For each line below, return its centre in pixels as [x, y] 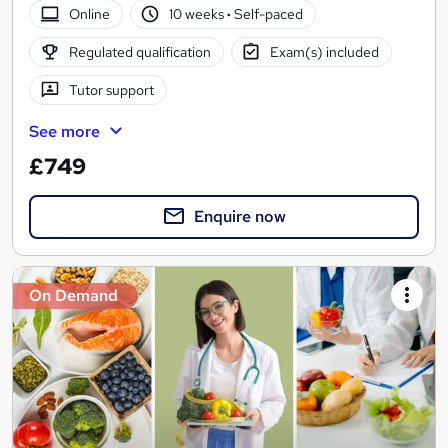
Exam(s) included [325, 51]
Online [89, 13]
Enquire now [240, 217]
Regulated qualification [139, 51]
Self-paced [267, 13]
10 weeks [198, 13]
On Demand [73, 296]
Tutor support [111, 89]
